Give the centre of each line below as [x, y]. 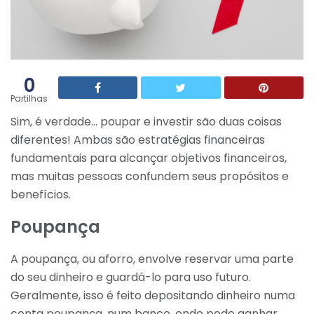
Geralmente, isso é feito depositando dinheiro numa [153, 295]
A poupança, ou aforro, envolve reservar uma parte [152, 259]
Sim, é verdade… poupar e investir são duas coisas [146, 122]
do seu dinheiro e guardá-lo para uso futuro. [131, 277]
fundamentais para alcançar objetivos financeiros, [149, 158]
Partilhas [29, 99]
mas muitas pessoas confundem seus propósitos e [150, 177]
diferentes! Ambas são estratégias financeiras [138, 140]
